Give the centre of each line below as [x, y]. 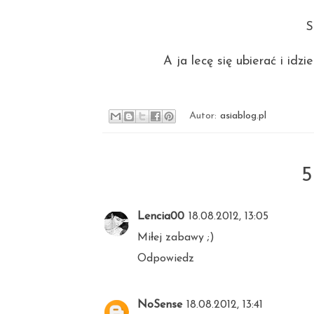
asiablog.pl [244, 116]
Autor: [205, 116]
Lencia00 [161, 217]
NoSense [160, 305]
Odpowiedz [166, 259]
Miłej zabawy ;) [176, 238]
